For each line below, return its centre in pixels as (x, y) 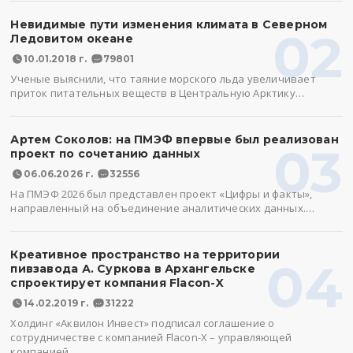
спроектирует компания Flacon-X (117, 283)
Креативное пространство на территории (145, 255)
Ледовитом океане (72, 39)
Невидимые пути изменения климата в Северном (169, 24)
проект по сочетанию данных (105, 154)
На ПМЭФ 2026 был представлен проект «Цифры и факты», (162, 194)
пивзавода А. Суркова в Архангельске (133, 269)
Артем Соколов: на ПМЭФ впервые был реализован (175, 139)
